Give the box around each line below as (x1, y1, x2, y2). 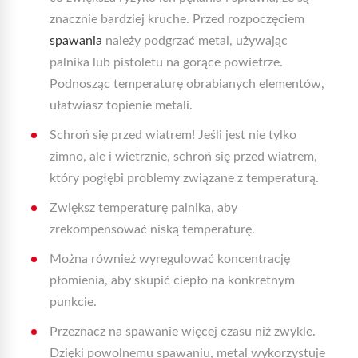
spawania (49, 34, 102, 47)
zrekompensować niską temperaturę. (49, 223, 255, 236)
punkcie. (49, 296, 97, 308)
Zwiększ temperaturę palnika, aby (49, 201, 237, 214)
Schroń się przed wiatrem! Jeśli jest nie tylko (49, 129, 296, 141)
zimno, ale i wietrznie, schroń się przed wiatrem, (49, 150, 317, 163)
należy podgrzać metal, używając (101, 34, 288, 47)
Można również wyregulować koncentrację (49, 253, 290, 265)
